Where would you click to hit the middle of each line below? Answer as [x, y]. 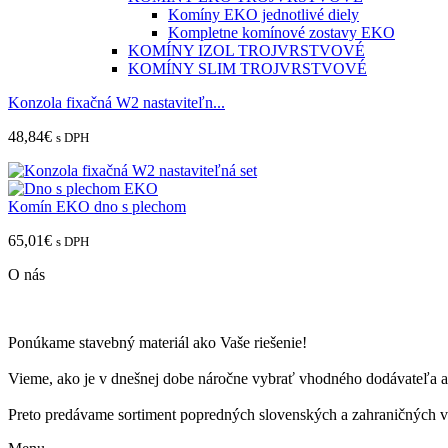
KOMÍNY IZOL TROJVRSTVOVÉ [246, 50]
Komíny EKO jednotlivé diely [263, 14]
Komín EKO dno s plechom [97, 206]
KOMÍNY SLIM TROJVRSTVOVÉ [247, 68]
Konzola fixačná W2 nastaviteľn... [116, 102]
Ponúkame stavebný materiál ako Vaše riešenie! [157, 342]
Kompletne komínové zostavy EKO [281, 32]
